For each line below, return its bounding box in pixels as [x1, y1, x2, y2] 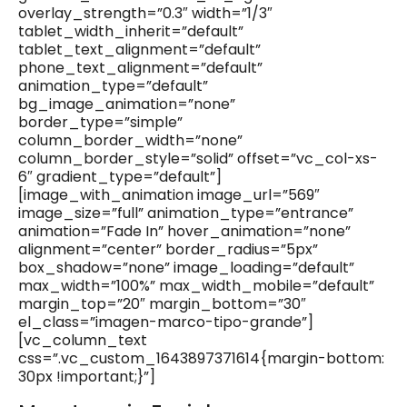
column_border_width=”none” [18, 130, 243, 152]
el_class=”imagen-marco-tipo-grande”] [18, 312, 313, 333]
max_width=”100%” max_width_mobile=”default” [18, 275, 374, 297]
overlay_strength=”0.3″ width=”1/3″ [18, 3, 273, 25]
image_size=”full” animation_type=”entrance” [18, 203, 353, 224]
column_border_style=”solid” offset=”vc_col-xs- [18, 148, 378, 170]
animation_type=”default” [18, 75, 208, 97]
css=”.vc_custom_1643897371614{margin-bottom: [18, 348, 384, 370]
